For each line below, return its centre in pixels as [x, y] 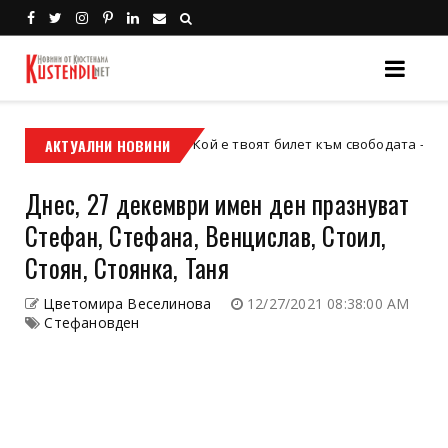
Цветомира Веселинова [127, 303]
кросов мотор [65, 144]
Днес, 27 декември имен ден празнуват [217, 203]
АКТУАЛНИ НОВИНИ [107, 145]
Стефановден [92, 322]
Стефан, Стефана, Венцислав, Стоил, [206, 235]
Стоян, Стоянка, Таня [127, 267]
